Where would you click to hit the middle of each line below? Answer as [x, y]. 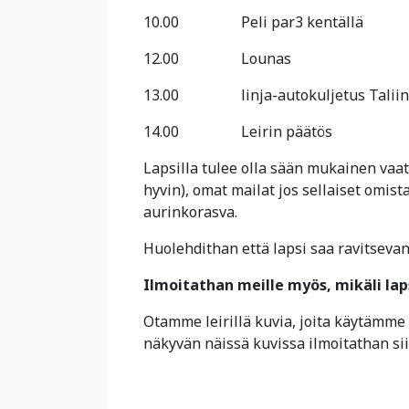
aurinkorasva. [190, 212]
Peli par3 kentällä [302, 22]
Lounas [266, 58]
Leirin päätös [287, 131]
